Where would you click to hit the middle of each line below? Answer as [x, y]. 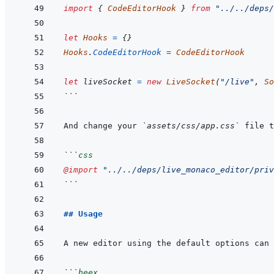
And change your [103, 126]
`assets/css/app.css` [191, 126]
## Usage [83, 214]
